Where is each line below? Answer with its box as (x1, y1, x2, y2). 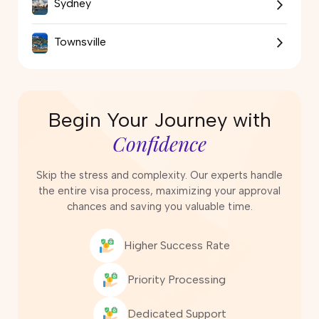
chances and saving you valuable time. (66, 200, 253, 214)
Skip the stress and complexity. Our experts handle (36, 169, 283, 182)
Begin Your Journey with (48, 108, 271, 132)
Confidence (113, 130, 206, 157)
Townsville (51, 35, 106, 49)
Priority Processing (127, 273, 226, 287)
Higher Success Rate (123, 239, 230, 253)
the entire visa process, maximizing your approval (38, 184, 281, 198)
